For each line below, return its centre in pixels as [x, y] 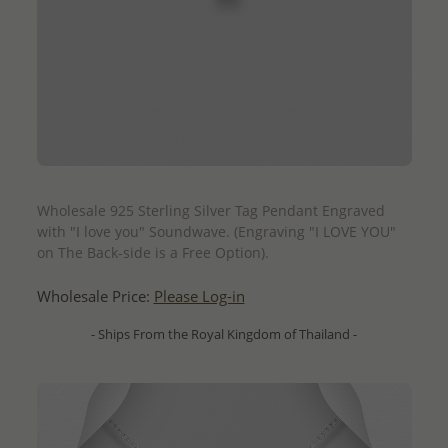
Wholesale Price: [95, 296]
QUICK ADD [224, 182]
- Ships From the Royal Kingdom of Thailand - [224, 333]
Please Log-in [199, 296]
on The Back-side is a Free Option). [152, 252]
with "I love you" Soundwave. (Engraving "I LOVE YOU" [216, 231]
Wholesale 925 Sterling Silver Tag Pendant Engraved [210, 210]
